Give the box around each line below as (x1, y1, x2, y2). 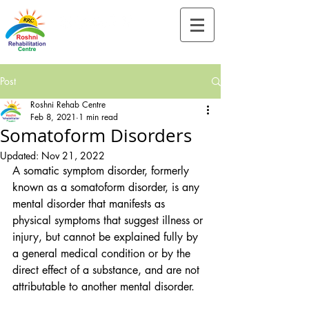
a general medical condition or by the (12, 246, 194, 261)
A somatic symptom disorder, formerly (12, 163, 192, 178)
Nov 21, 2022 (41, 149, 105, 162)
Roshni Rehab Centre (30, 99, 106, 110)
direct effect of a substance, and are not (12, 263, 203, 277)
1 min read (79, 111, 118, 123)
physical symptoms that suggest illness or (12, 213, 206, 228)
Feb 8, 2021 (30, 111, 76, 123)
